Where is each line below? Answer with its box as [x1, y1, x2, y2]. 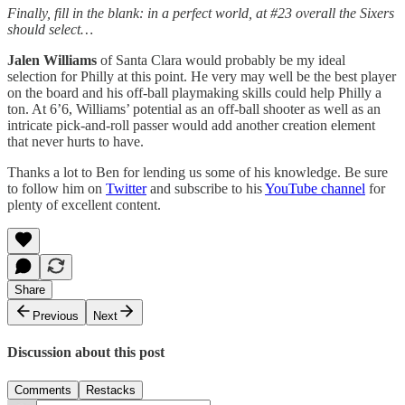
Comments [14, 382, 71, 397]
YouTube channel [265, 181, 365, 197]
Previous [33, 309, 79, 324]
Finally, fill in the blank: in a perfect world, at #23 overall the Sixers [7, 5, 394, 22]
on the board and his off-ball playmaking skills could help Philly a [7, 85, 381, 101]
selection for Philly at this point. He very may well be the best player [7, 69, 396, 85]
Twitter [106, 181, 146, 197]
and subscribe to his [146, 181, 265, 197]
